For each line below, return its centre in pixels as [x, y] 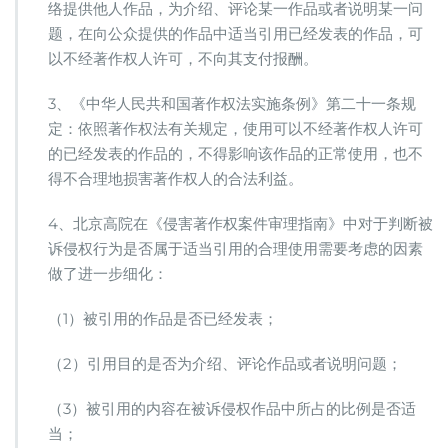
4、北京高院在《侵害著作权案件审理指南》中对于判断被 [240, 223]
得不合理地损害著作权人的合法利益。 [175, 178]
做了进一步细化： [108, 273]
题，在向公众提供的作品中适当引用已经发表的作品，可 [235, 33]
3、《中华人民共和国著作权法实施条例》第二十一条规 [232, 103]
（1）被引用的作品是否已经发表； [163, 318]
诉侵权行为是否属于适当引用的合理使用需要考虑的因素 [235, 248]
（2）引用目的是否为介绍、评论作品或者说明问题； [225, 363]
